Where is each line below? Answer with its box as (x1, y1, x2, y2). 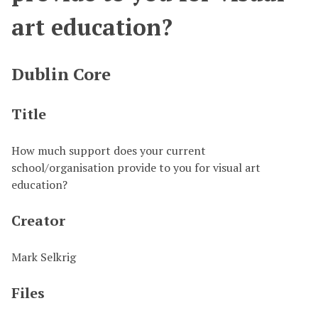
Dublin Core (11, 62, 111, 85)
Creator (11, 211, 65, 230)
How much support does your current (11, 143, 206, 158)
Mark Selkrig (11, 249, 76, 265)
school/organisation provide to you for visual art (11, 160, 261, 175)
